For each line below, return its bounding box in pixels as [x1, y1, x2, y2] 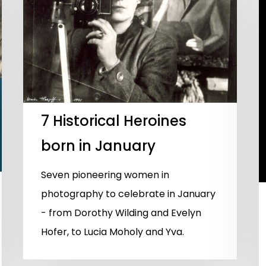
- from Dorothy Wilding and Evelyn [41, 206, 201, 220]
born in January [41, 136, 156, 156]
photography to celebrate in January [41, 187, 216, 201]
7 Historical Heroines [41, 111, 186, 131]
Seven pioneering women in [41, 168, 169, 182]
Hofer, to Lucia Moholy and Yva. [41, 225, 184, 239]
